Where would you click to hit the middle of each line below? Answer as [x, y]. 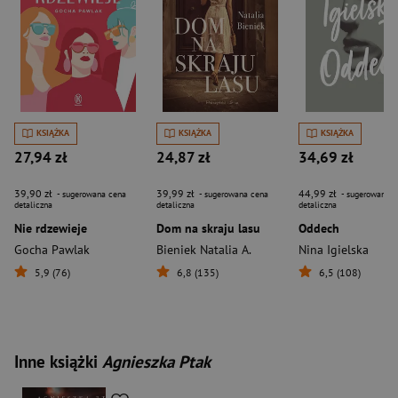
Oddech [319, 228]
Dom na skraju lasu [208, 228]
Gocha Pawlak [52, 249]
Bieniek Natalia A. [204, 249]
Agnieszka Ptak [156, 361]
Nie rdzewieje [51, 228]
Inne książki [58, 361]
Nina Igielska [334, 249]
